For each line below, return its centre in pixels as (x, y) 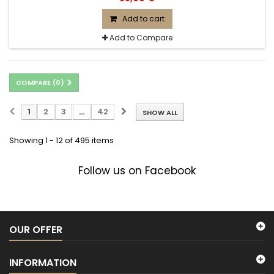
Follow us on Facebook (137, 171)
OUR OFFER (36, 230)
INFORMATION (43, 263)
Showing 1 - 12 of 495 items (61, 140)
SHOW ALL (160, 113)
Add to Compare (141, 38)
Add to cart (143, 19)
